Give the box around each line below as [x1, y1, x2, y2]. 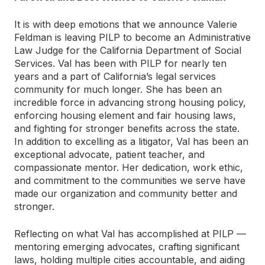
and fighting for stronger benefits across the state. [14, 122, 240, 134]
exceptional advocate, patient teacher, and [14, 148, 205, 160]
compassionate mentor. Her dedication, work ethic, [14, 161, 243, 173]
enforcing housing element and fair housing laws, [14, 109, 236, 121]
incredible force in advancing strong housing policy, [14, 96, 246, 108]
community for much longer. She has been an [14, 83, 222, 95]
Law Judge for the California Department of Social [14, 44, 241, 56]
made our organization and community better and [14, 188, 237, 199]
